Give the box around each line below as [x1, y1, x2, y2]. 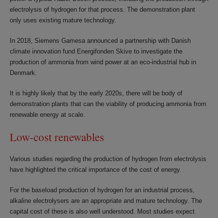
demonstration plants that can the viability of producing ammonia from [10, 100, 206, 108]
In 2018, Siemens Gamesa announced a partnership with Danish [10, 37, 191, 44]
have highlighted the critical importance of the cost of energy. [10, 166, 182, 173]
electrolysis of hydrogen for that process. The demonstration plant [10, 6, 195, 13]
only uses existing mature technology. [10, 17, 116, 24]
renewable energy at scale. [10, 111, 85, 118]
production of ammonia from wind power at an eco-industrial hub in [10, 58, 196, 66]
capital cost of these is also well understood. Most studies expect [10, 208, 195, 215]
